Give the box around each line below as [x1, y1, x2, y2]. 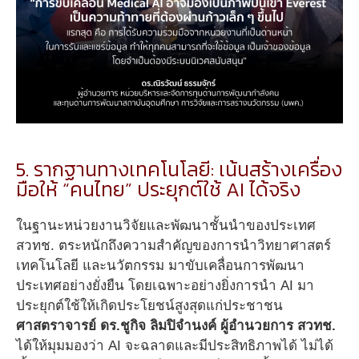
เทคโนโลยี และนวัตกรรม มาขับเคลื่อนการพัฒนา [16, 258, 305, 274]
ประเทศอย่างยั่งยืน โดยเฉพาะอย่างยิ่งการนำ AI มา [16, 278, 314, 294]
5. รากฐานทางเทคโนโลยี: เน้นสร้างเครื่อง [16, 154, 342, 185]
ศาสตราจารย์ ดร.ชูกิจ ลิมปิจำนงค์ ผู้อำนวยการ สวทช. [16, 318, 336, 334]
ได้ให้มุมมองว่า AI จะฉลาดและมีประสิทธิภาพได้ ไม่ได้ [16, 338, 333, 354]
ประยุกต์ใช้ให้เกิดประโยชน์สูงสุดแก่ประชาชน [16, 298, 283, 314]
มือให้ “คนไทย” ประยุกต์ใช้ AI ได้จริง [16, 174, 301, 205]
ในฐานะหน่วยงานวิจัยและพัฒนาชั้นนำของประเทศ [16, 218, 316, 234]
